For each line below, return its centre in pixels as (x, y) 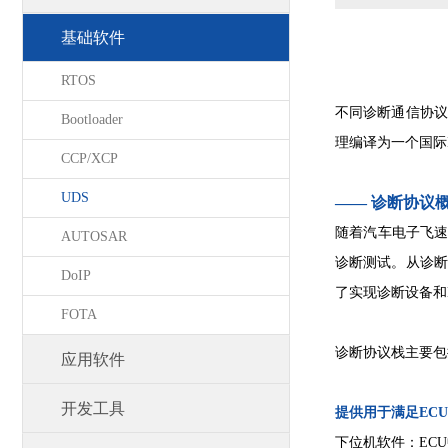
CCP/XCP (89, 158)
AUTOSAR (94, 236)
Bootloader (92, 119)
